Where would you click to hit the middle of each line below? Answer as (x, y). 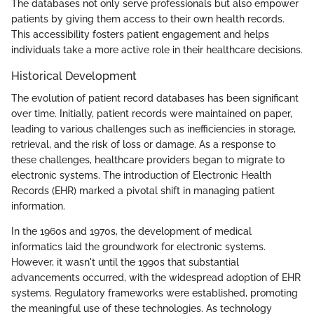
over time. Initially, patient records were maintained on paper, (152, 114)
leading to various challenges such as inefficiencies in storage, (153, 129)
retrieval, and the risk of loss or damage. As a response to (143, 145)
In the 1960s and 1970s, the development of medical (131, 232)
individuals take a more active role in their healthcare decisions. (157, 49)
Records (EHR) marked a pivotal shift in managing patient (143, 191)
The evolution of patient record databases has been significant (155, 98)
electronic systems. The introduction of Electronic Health (141, 176)
